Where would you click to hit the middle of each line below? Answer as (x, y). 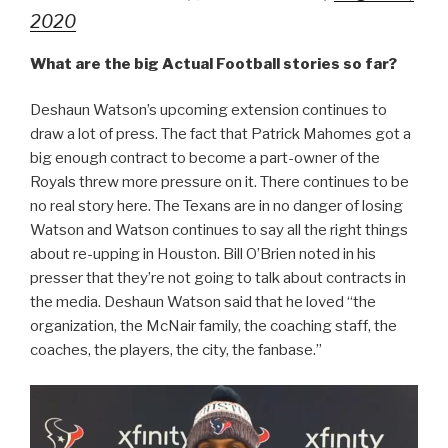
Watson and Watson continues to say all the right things (219, 230)
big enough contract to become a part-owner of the (205, 158)
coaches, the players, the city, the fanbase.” (176, 350)
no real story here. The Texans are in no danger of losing (216, 206)
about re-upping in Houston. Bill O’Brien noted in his (203, 254)
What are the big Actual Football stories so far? (213, 63)
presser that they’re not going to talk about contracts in (218, 278)
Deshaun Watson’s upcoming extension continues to (208, 110)
